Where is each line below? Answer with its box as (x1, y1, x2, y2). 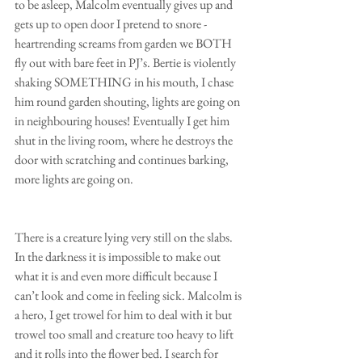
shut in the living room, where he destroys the (15, 131, 235, 149)
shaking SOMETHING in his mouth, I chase (15, 73, 236, 90)
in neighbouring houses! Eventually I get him (15, 112, 232, 129)
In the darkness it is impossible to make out (15, 247, 223, 265)
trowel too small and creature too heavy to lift (15, 325, 236, 343)
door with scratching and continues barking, (15, 150, 231, 168)
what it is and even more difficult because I (15, 267, 220, 284)
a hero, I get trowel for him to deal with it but (15, 305, 234, 323)
